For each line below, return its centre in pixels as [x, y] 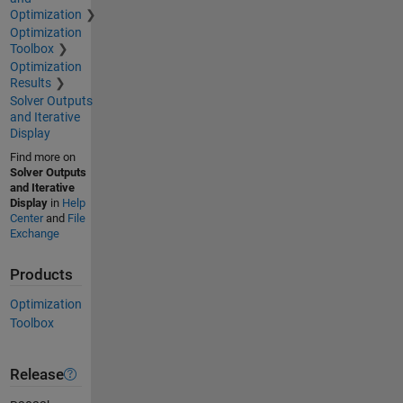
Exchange [34, 233]
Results [30, 82]
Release [36, 374]
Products [41, 274]
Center [26, 218]
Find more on [42, 157]
